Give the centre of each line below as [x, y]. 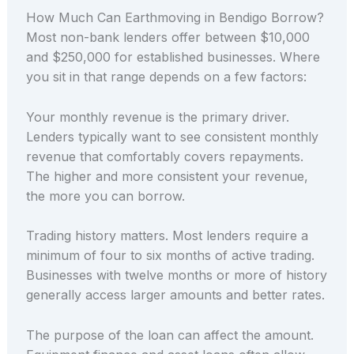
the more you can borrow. [105, 196]
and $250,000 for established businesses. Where [173, 57]
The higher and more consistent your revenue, [167, 176]
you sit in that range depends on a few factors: [166, 77]
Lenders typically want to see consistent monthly [172, 136]
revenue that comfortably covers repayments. [164, 156]
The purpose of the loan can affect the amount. [169, 335]
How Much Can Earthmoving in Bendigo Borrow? [175, 18]
